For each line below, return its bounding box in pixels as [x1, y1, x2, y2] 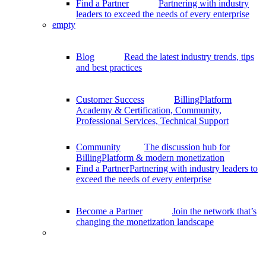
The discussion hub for [144, 142, 230, 153]
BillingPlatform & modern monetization [76, 153, 224, 163]
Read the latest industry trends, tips [124, 52, 254, 62]
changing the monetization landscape [76, 217, 214, 227]
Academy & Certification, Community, [76, 105, 221, 116]
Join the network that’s [172, 206, 256, 217]
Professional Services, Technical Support [76, 116, 229, 126]
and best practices [76, 62, 142, 73]
